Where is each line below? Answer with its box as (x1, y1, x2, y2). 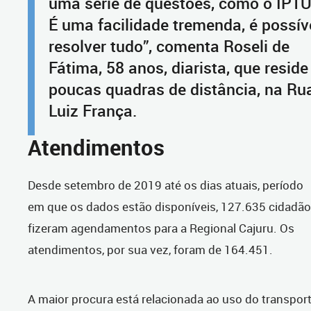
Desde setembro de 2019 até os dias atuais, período (28, 177, 303, 194)
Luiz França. (49, 100, 158, 122)
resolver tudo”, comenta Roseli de (49, 35, 289, 58)
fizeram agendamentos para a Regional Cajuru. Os (28, 220, 294, 237)
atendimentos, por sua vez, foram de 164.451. (28, 242, 276, 258)
